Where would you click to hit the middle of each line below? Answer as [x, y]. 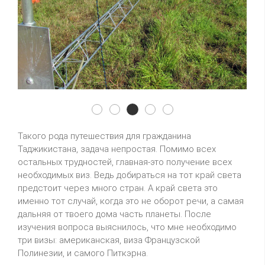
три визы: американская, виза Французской [109, 240]
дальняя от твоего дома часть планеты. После [114, 214]
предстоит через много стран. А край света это [118, 188]
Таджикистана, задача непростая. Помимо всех [117, 149]
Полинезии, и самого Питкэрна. [83, 253]
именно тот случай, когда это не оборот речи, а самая [131, 201]
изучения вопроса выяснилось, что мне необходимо [127, 227]
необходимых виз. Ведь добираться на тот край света [130, 175]
